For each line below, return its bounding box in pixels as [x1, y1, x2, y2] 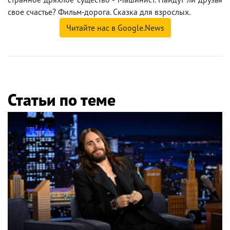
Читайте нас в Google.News [66, 23, 164, 33]
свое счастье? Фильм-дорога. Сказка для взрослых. [8, 7, 190, 17]
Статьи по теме [8, 89, 116, 111]
